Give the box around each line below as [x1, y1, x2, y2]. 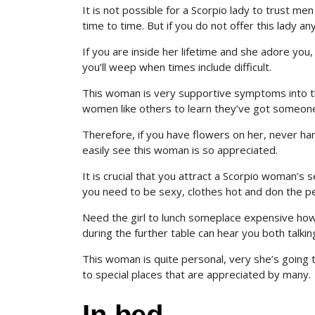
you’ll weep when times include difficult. [82, 60, 271, 74]
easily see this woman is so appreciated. [82, 143, 278, 157]
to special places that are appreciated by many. [82, 267, 311, 281]
